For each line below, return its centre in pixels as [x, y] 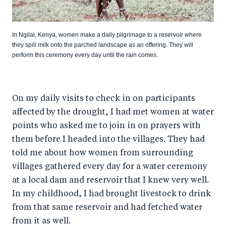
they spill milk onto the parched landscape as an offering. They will [103, 45]
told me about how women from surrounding [103, 154]
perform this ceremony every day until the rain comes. [85, 55]
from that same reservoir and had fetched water [107, 208]
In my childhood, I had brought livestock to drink [111, 194]
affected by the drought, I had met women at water [113, 113]
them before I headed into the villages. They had [108, 140]
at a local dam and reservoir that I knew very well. [110, 181]
